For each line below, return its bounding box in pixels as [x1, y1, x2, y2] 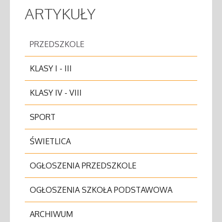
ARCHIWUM [30, 209, 73, 219]
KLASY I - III [30, 63, 72, 73]
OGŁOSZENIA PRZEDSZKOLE [30, 161, 136, 170]
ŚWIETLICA [30, 136, 71, 146]
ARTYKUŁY [25, 4, 96, 23]
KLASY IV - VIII [30, 88, 82, 98]
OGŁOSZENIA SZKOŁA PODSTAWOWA [30, 185, 172, 195]
